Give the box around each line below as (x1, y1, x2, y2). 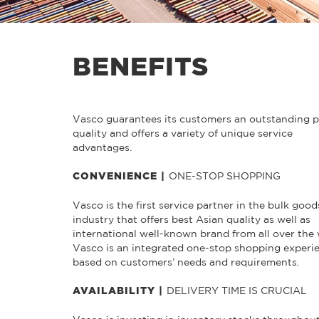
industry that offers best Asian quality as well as (73, 213, 310, 225)
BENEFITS (73, 55, 209, 80)
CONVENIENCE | (73, 171, 169, 182)
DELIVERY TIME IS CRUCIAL (167, 284, 307, 296)
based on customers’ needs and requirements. (73, 256, 299, 268)
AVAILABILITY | (73, 286, 167, 296)
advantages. (73, 141, 132, 153)
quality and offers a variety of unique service (73, 127, 293, 139)
